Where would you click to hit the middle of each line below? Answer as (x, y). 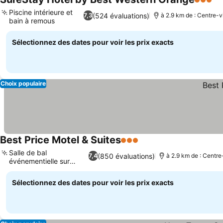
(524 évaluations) (121, 15)
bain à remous (32, 21)
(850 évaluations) (126, 156)
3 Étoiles (137, 145)
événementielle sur (39, 161)
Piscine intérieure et (41, 12)
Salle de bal (28, 153)
